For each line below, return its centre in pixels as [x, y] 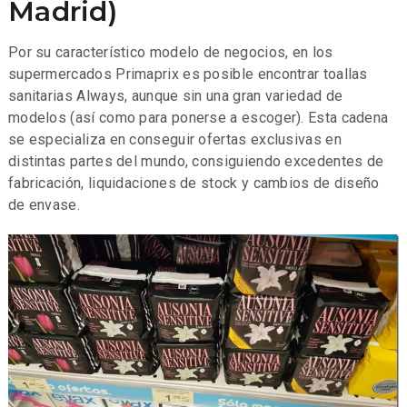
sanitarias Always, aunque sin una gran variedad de [175, 95]
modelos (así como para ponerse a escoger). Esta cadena [198, 117]
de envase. [44, 204]
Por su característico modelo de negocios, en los [170, 52]
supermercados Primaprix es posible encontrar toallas [188, 74]
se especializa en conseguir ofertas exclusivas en [174, 139]
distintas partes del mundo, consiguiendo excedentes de [196, 161]
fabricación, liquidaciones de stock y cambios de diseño [194, 183]
